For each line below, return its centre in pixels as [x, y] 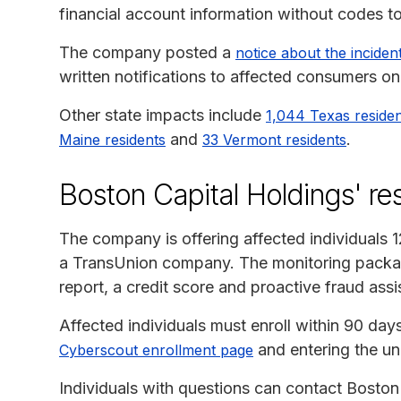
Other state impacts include [162, 115]
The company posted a [147, 52]
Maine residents [112, 139]
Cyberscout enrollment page [156, 350]
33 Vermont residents [274, 139]
